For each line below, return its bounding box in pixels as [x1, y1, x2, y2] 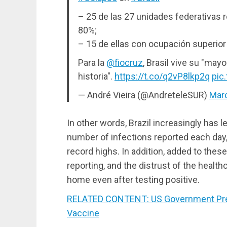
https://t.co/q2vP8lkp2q [114, 70, 210, 82]
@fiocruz [106, 57, 143, 68]
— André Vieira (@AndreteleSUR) [78, 89, 209, 100]
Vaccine [67, 207, 99, 218]
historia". [78, 70, 115, 82]
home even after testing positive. [67, 174, 200, 185]
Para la [78, 57, 106, 68]
